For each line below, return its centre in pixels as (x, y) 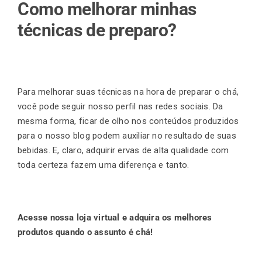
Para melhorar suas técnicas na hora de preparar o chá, (128, 92)
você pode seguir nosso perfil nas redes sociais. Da (120, 106)
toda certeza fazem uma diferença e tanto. (104, 165)
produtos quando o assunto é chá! (87, 232)
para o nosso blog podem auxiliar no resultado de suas (127, 135)
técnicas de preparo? (99, 30)
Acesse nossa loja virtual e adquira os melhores (115, 217)
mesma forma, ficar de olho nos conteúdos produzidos (128, 121)
